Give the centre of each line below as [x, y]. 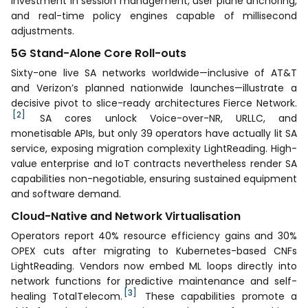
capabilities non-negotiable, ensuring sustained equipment [154, 178]
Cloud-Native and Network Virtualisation [126, 216]
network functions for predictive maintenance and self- [154, 281]
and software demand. [66, 194]
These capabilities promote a [218, 296]
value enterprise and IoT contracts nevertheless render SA [154, 163]
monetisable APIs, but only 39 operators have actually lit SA [154, 133]
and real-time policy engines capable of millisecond [154, 15]
